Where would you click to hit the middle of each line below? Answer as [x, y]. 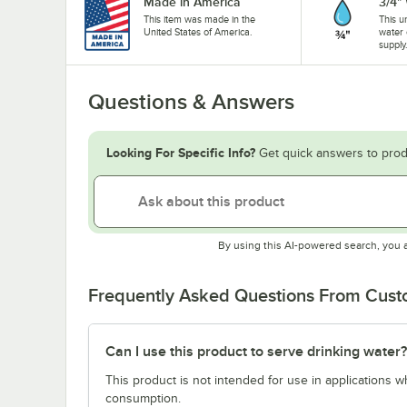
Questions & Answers [191, 101]
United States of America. [198, 31]
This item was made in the [199, 19]
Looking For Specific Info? [181, 152]
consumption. [143, 398]
